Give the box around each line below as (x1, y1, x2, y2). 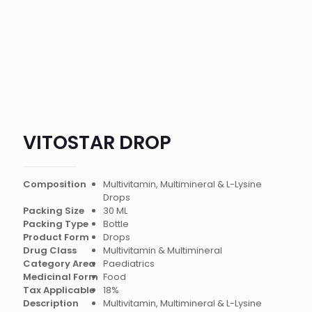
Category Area (23, 257, 95, 270)
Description (23, 297, 79, 310)
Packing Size (23, 204, 84, 217)
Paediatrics (102, 257, 155, 270)
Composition (23, 178, 86, 191)
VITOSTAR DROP (23, 130, 171, 155)
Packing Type (23, 217, 88, 231)
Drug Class (23, 244, 77, 257)
